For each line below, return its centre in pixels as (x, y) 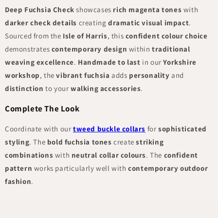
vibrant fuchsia (83, 75)
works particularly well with (80, 168)
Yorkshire (180, 62)
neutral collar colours (109, 155)
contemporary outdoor (168, 168)
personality (149, 75)
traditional (171, 49)
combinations (29, 155)
